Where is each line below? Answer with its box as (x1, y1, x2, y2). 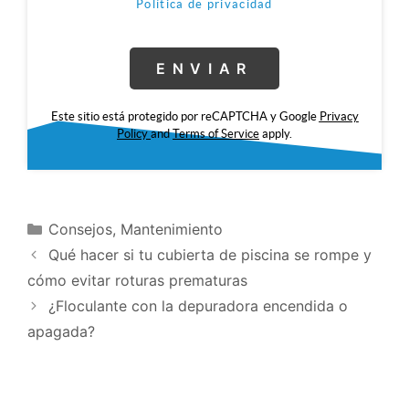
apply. (259, 126, 292, 141)
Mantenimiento (120, 220, 223, 239)
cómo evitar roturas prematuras (27, 271, 247, 290)
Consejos (47, 220, 112, 239)
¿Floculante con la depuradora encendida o (47, 297, 348, 316)
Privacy (319, 109, 359, 123)
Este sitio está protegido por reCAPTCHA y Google (50, 109, 320, 123)
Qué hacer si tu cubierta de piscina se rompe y (47, 246, 372, 265)
